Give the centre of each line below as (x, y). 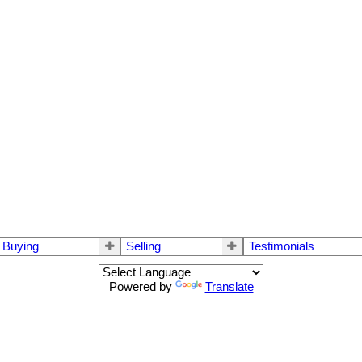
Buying (21, 247)
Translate (229, 287)
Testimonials (281, 247)
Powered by (142, 287)
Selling (144, 247)
